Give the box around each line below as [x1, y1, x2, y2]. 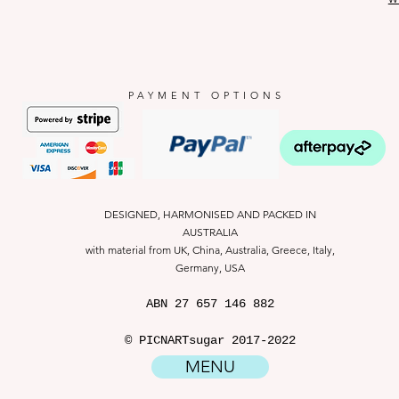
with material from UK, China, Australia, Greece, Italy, [85, 243, 335, 256]
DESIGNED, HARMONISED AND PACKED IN [104, 208, 316, 221]
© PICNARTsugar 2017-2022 [125, 333, 296, 347]
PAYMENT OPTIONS [128, 89, 285, 102]
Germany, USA [175, 261, 245, 274]
